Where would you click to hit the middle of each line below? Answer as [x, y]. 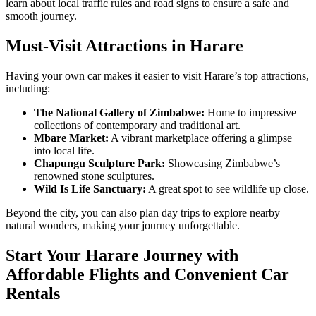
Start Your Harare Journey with [122, 255]
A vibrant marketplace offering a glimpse [200, 138]
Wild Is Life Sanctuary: [90, 188]
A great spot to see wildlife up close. [227, 188]
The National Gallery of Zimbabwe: [119, 112]
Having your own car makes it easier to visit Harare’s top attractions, [157, 75]
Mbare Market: [71, 138]
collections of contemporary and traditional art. [137, 125]
